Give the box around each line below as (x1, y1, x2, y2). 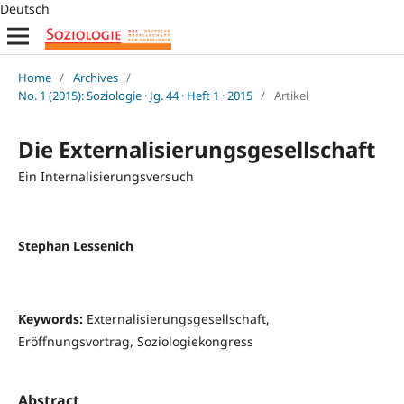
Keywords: (17, 309, 87, 327)
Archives (72, 69, 118, 86)
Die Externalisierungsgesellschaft (17, 133, 375, 164)
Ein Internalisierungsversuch (17, 167, 194, 185)
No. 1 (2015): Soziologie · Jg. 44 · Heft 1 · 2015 (17, 87, 252, 104)
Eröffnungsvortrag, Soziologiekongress (17, 332, 253, 350)
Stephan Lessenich (17, 236, 133, 254)
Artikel (273, 87, 308, 104)
